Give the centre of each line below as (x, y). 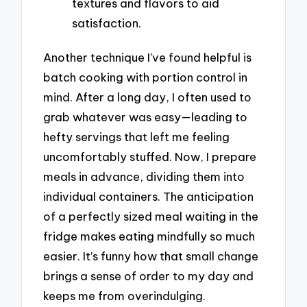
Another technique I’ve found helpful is (148, 57)
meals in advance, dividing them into (144, 176)
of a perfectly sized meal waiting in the (151, 216)
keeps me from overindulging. (125, 295)
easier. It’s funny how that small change (151, 256)
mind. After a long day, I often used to (148, 97)
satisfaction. (107, 23)
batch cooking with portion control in (146, 77)
